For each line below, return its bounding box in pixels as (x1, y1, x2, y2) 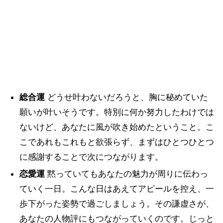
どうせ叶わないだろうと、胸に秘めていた (44, 92, 208, 102)
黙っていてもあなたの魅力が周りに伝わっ (44, 169, 208, 179)
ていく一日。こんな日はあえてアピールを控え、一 (19, 184, 214, 194)
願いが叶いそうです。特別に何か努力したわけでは (19, 107, 214, 117)
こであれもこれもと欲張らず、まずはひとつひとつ (19, 137, 214, 147)
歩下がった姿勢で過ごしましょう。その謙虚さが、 (19, 199, 214, 209)
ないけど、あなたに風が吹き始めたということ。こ (19, 122, 214, 132)
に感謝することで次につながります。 (19, 152, 163, 162)
